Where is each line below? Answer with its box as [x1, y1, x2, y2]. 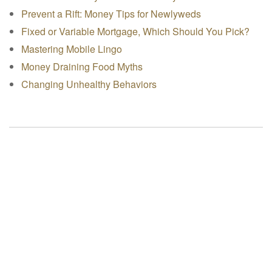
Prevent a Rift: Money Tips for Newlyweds [21, 7, 201, 21]
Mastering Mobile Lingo [21, 42, 122, 56]
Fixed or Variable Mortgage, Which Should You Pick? [21, 24, 250, 38]
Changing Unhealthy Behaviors [21, 77, 157, 91]
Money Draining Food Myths [21, 59, 143, 73]
